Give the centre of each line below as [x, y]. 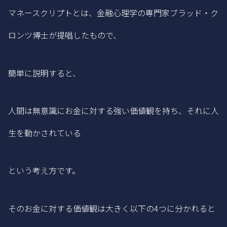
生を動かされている [45, 133]
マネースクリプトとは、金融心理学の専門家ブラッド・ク [113, 13]
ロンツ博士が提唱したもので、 [65, 35]
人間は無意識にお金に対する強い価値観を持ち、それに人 [113, 111]
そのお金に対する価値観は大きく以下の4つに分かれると [112, 208]
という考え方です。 [44, 171]
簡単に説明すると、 [44, 73]
